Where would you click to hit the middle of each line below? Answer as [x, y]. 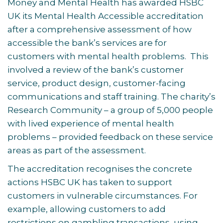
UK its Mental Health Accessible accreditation [106, 16]
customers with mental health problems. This [108, 56]
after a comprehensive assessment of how [100, 29]
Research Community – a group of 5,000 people [110, 110]
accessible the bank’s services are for [87, 43]
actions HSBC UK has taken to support [90, 182]
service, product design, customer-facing [97, 83]
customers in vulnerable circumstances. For [103, 196]
